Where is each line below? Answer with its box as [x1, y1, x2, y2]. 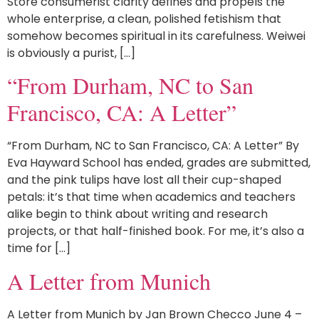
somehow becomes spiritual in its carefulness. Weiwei [7, 27, 305, 44]
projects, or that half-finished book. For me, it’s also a [7, 223, 304, 240]
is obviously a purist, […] [7, 44, 135, 61]
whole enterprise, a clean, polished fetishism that [7, 10, 281, 27]
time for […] [7, 240, 70, 257]
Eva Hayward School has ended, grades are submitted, [7, 155, 310, 172]
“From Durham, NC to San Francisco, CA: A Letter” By [7, 137, 299, 155]
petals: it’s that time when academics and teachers [7, 189, 296, 206]
